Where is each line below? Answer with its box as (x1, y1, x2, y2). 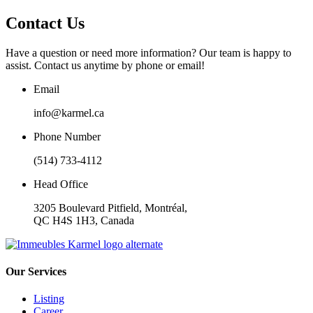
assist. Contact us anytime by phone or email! (6, 59, 205, 71)
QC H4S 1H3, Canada (34, 214, 134, 226)
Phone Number (34, 130, 101, 143)
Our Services (6, 265, 66, 278)
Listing (34, 293, 64, 305)
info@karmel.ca (34, 106, 104, 119)
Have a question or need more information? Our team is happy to (6, 46, 291, 59)
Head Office (34, 177, 88, 190)
